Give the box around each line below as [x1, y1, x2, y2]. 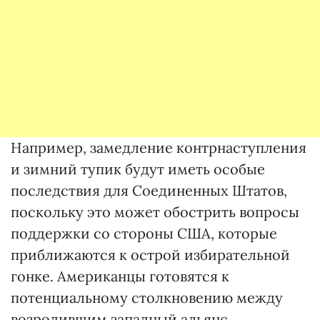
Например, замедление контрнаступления [11, 138, 306, 156]
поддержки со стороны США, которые [11, 224, 277, 242]
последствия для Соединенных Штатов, [11, 181, 287, 199]
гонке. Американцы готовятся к [11, 266, 229, 285]
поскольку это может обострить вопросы [11, 202, 299, 221]
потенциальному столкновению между [11, 288, 283, 306]
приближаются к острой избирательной [11, 245, 290, 264]
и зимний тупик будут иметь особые [11, 159, 265, 178]
